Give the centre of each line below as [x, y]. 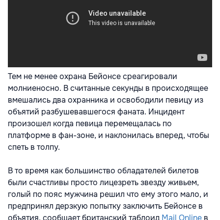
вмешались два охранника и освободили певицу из [106, 100]
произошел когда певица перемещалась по [90, 124]
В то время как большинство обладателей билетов [103, 171]
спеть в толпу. [34, 147]
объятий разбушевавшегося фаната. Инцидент [96, 112]
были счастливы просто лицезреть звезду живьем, [103, 182]
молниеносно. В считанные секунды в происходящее [108, 88]
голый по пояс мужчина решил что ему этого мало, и [108, 194]
